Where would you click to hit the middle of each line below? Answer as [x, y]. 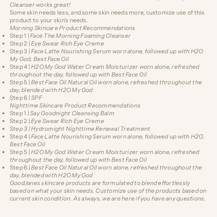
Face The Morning [55, 36]
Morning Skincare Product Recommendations [73, 28]
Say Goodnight [50, 113]
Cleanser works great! [40, 5]
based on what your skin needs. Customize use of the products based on [108, 191]
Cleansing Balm [93, 113]
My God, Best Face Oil [39, 59]
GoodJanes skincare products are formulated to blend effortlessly [100, 183]
